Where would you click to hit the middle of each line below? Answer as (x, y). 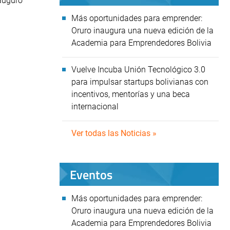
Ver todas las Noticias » (114, 133)
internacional (96, 107)
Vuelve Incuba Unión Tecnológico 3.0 (138, 70)
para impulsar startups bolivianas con (140, 82)
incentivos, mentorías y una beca (131, 94)
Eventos (91, 174)
